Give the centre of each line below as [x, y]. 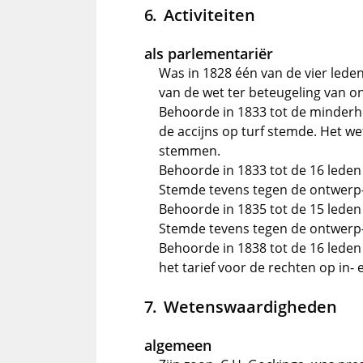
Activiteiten [209, 15]
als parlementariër [209, 54]
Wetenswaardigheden [250, 307]
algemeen [178, 346]
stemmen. [190, 151]
